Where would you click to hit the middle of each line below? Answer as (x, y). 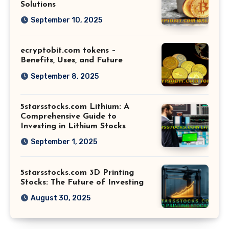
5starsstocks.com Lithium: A (75, 107)
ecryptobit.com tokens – (68, 51)
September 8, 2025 (65, 76)
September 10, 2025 (66, 20)
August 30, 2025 (61, 198)
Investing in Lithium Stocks (73, 126)
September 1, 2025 (64, 142)
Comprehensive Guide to (68, 116)
